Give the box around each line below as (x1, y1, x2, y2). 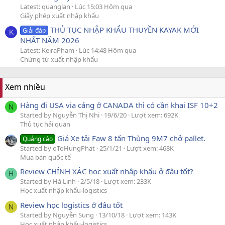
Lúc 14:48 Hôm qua (79, 46, 136, 55)
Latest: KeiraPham (20, 46, 74, 55)
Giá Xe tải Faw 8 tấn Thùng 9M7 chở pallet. (57, 133, 206, 143)
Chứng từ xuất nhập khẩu (20, 55, 98, 64)
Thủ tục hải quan (20, 119, 70, 129)
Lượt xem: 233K (104, 177, 151, 186)
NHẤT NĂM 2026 (20, 35, 79, 46)
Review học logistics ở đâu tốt (20, 199, 123, 210)
